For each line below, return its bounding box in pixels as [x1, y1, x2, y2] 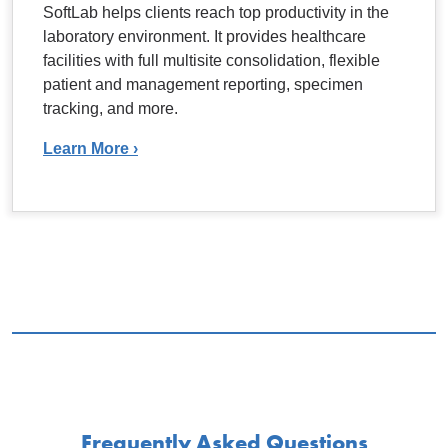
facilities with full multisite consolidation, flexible [43, 51, 380, 69]
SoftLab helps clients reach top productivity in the [43, 3, 389, 21]
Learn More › [43, 139, 138, 157]
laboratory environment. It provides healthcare [43, 27, 366, 45]
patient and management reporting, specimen [43, 75, 363, 93]
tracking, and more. [43, 99, 178, 117]
